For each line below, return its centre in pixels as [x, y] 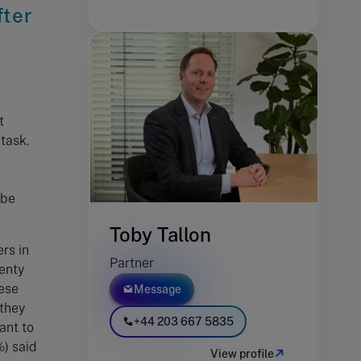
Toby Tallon [160, 235]
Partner [132, 263]
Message [158, 290]
